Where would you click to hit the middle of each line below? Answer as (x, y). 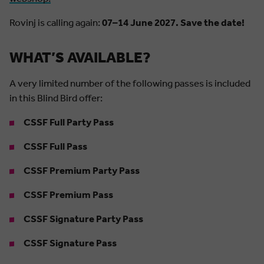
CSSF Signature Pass (70, 243)
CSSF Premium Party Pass (82, 170)
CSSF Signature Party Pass (83, 219)
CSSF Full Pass (55, 146)
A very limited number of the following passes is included (130, 83)
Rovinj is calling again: (56, 22)
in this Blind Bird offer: (56, 98)
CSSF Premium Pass (68, 194)
